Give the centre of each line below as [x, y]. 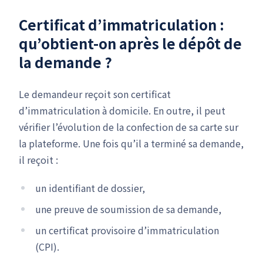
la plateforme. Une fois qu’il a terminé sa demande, [131, 143]
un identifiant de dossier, [90, 188]
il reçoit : [38, 160]
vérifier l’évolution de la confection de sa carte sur [129, 127]
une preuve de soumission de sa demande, [128, 209]
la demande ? [65, 62]
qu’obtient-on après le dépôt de [130, 43]
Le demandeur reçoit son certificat [95, 94]
